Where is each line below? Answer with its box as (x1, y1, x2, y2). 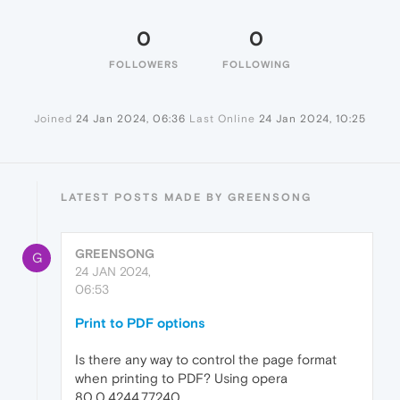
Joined (34, 112, 72, 125)
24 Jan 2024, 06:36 (76, 112, 186, 125)
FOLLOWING (221, 59, 291, 70)
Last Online (189, 112, 255, 125)
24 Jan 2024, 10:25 (259, 112, 366, 125)
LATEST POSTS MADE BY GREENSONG (61, 191, 312, 204)
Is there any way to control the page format (75, 352, 337, 367)
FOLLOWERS (109, 59, 179, 70)
